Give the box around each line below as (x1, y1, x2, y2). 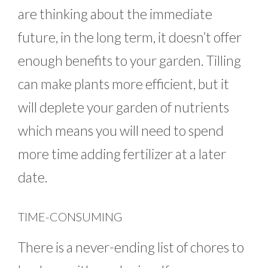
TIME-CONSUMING (18, 209, 122, 224)
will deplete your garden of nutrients (18, 98, 229, 115)
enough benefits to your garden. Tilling (18, 51, 241, 69)
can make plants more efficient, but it (18, 75, 229, 92)
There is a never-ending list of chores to (18, 239, 244, 256)
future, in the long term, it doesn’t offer (18, 28, 242, 45)
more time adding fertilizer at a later (18, 145, 226, 162)
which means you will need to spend (18, 121, 224, 139)
